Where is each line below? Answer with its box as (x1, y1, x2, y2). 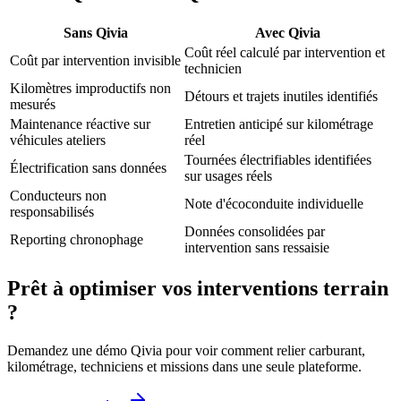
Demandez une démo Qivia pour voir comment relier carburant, (7, 342, 365, 358)
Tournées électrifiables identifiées (184, 151, 371, 167)
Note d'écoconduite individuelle (184, 195, 363, 211)
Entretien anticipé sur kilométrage (184, 115, 373, 132)
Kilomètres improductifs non (10, 80, 171, 96)
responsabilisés (10, 203, 94, 219)
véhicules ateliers (10, 132, 106, 148)
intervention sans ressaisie (184, 239, 329, 255)
